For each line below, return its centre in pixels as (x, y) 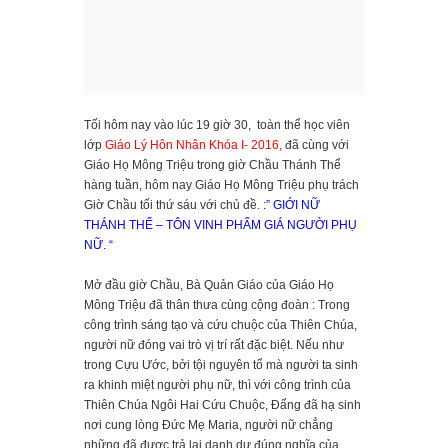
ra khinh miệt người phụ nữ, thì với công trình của (217, 385)
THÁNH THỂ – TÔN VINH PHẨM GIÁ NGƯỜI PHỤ (220, 225)
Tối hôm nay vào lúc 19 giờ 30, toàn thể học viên (217, 125)
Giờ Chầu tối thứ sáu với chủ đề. (172, 205)
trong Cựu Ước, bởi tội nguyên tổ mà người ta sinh (221, 365)
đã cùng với (315, 145)
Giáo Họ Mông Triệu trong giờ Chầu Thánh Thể (212, 165)
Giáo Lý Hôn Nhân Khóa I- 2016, (193, 145)
